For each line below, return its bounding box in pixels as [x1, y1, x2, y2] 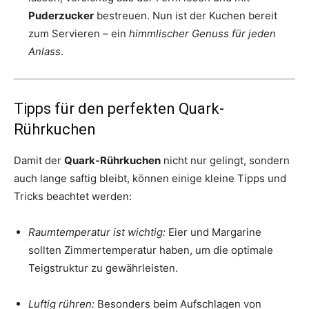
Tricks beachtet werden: [14, 190, 132, 203]
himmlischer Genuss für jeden [129, 27, 276, 41]
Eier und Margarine [166, 226, 261, 239]
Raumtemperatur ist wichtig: [28, 226, 166, 239]
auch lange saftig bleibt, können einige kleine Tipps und [14, 172, 286, 186]
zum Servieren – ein [28, 27, 129, 41]
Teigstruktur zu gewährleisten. [28, 261, 178, 275]
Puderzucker [28, 9, 94, 23]
